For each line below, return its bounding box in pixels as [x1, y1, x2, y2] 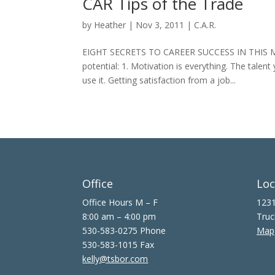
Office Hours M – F [82, 196, 158, 208]
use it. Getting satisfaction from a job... [82, 74, 236, 86]
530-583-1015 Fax [82, 238, 155, 250]
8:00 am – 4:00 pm [82, 210, 157, 222]
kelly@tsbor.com [82, 252, 149, 265]
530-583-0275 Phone [82, 224, 166, 236]
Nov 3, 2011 [136, 19, 185, 31]
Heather [94, 19, 126, 31]
